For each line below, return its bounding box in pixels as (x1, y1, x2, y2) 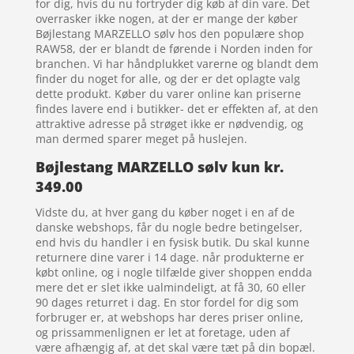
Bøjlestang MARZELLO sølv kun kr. (35, 157, 284, 177)
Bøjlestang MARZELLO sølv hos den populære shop (35, 26, 304, 42)
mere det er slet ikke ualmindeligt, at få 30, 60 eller (35, 280, 306, 296)
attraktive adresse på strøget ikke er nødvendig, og (35, 116, 303, 132)
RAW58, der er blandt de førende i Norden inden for (35, 41, 313, 57)
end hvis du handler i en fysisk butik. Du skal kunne (35, 235, 310, 250)
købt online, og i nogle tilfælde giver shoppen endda (35, 265, 312, 281)
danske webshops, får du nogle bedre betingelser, (35, 220, 303, 235)
